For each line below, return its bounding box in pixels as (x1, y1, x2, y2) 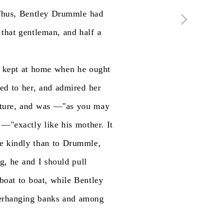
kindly (6, 138, 31, 148)
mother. (75, 120, 104, 129)
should (44, 157, 70, 166)
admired (55, 83, 86, 92)
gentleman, (18, 27, 60, 37)
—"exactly (1, 120, 42, 129)
